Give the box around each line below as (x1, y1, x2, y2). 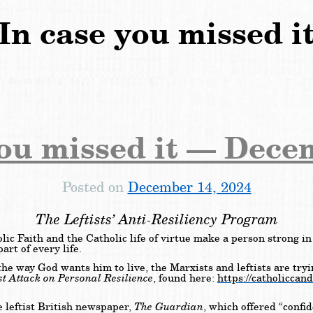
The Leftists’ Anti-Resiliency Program (35, 210, 278, 229)
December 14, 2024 (127, 177, 252, 196)
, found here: (153, 272, 217, 286)
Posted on (61, 177, 128, 196)
